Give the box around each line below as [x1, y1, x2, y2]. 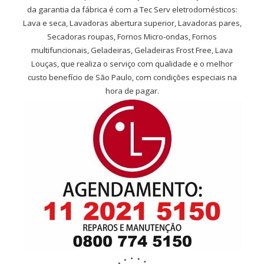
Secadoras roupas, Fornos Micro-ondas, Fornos [47, 31, 217, 42]
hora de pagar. [105, 85, 159, 97]
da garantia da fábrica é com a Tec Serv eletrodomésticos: [27, 4, 237, 15]
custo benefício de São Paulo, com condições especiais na [27, 72, 237, 83]
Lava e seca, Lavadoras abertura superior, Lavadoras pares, [22, 18, 242, 29]
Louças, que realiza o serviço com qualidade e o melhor [31, 58, 233, 70]
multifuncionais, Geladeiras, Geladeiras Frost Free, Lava [31, 45, 233, 56]
